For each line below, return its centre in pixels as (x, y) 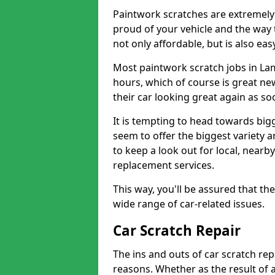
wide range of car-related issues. (189, 204)
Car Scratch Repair (177, 230)
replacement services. (164, 165)
